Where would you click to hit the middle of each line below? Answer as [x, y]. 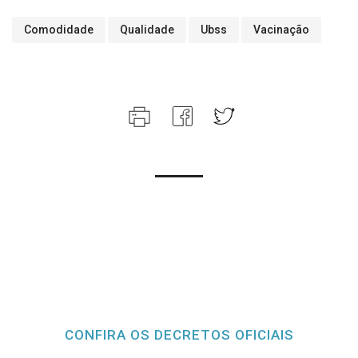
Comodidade [59, 30]
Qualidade [147, 30]
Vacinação [281, 30]
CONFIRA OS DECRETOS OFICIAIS [179, 335]
